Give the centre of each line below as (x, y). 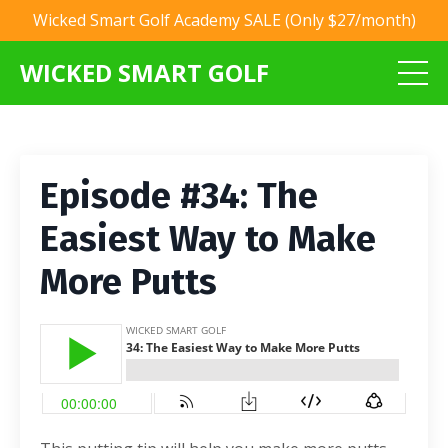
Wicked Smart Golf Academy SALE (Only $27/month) (224, 20)
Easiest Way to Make (208, 239)
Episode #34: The (179, 196)
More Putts (128, 282)
